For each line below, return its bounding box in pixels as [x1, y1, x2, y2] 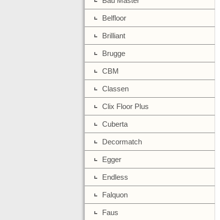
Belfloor [102, 14, 126, 22]
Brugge [102, 49, 125, 57]
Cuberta [102, 120, 128, 128]
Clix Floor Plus [102, 102, 149, 110]
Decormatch [102, 137, 142, 146]
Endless [102, 173, 128, 181]
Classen [102, 84, 129, 93]
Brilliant [102, 31, 125, 40]
